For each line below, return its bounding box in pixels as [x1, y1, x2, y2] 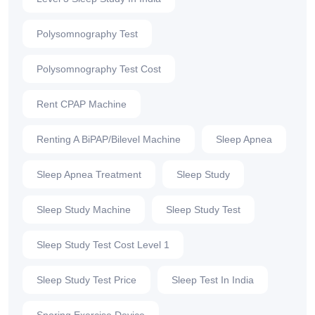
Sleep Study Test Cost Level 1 [37, 239, 169, 251]
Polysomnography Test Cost [37, 63, 161, 75]
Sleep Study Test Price [37, 274, 136, 286]
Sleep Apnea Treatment [37, 169, 141, 181]
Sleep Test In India [172, 274, 254, 286]
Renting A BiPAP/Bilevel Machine [37, 134, 181, 146]
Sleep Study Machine [37, 204, 131, 216]
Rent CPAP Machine [37, 98, 127, 110]
